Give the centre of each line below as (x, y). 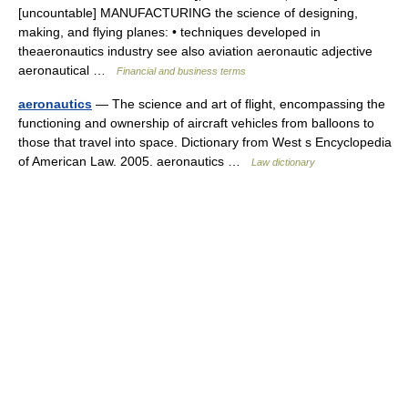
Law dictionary (283, 162)
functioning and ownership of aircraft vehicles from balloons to (196, 123)
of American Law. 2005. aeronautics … (135, 161)
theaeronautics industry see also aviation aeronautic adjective (195, 51)
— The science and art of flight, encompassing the (239, 104)
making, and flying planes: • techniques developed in (169, 32)
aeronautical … (67, 70)
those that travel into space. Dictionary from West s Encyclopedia (205, 142)
